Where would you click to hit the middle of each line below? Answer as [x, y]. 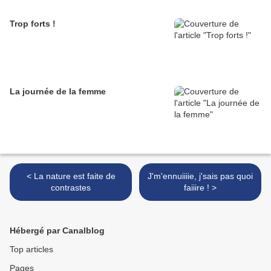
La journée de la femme [58, 92]
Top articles [31, 250]
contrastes [71, 188]
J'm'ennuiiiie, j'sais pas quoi [200, 176]
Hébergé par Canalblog [57, 231]
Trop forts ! [33, 24]
